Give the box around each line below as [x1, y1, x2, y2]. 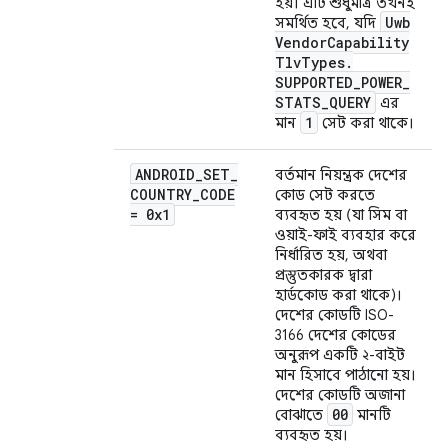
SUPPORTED [275, 73, 353, 93]
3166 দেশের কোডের [275, 326, 396, 345]
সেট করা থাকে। [318, 114, 414, 133]
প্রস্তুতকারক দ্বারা [275, 266, 372, 285]
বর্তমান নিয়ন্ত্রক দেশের [275, 166, 407, 185]
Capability [327, 33, 409, 53]
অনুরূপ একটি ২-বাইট [275, 346, 405, 365]
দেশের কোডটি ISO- [275, 306, 394, 325]
